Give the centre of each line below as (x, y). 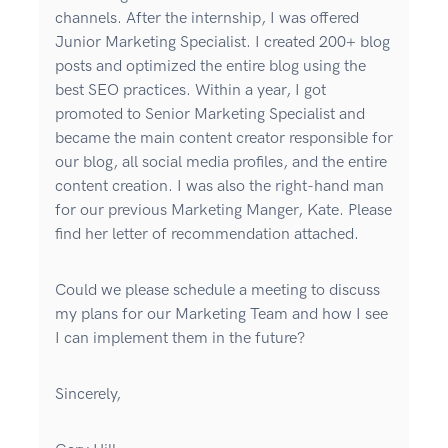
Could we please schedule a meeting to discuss (217, 291)
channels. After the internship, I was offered (207, 19)
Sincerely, (90, 395)
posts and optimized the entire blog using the (210, 67)
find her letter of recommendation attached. (207, 235)
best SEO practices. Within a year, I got (190, 91)
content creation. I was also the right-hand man (219, 187)
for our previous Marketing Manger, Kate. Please (223, 211)
